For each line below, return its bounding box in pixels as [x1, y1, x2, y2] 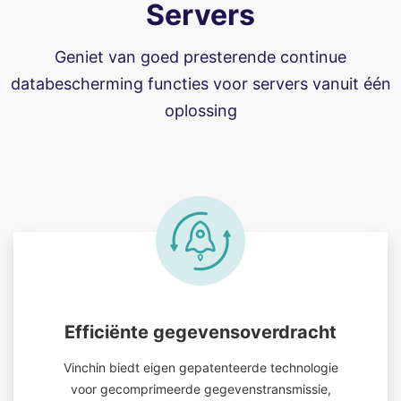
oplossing [164, 101, 237, 120]
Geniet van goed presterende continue [55, 47, 346, 66]
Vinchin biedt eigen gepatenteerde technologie [63, 360, 338, 375]
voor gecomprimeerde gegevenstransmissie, [70, 381, 331, 397]
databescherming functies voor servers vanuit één [10, 74, 391, 93]
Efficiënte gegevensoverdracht [64, 321, 337, 343]
